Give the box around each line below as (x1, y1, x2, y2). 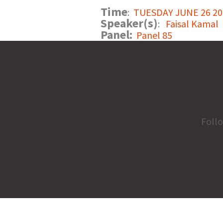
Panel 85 (136, 29, 172, 41)
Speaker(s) (101, 15, 158, 31)
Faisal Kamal (166, 17, 219, 30)
